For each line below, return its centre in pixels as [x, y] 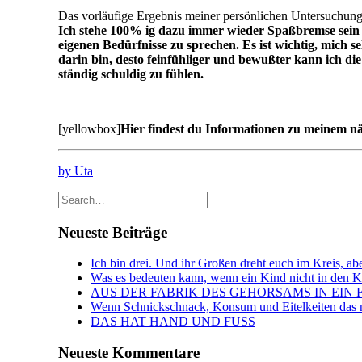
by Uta [76, 170]
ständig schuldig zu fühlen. [131, 74]
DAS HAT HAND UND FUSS [173, 322]
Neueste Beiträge [113, 232]
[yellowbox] [89, 128]
